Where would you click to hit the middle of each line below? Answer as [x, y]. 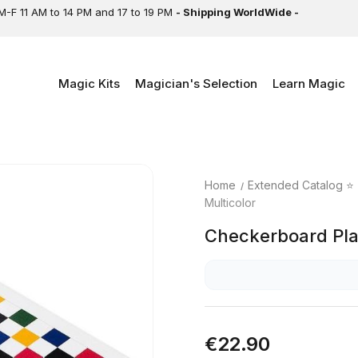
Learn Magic [309, 84]
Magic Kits [89, 84]
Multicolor [230, 203]
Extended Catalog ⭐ [301, 185]
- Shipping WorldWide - [239, 12]
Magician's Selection [196, 84]
